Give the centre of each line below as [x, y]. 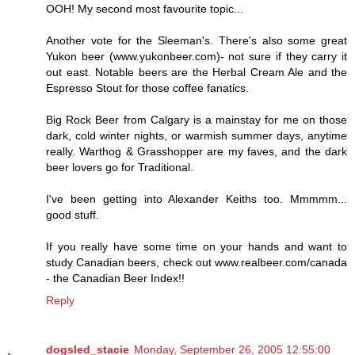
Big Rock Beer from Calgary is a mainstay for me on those [197, 120]
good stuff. [73, 215]
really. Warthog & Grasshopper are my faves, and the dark [197, 152]
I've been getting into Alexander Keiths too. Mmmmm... [197, 199]
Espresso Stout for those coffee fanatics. [147, 88]
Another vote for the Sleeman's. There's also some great [197, 41]
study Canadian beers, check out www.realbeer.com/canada [197, 263]
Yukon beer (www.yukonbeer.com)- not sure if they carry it [197, 57]
